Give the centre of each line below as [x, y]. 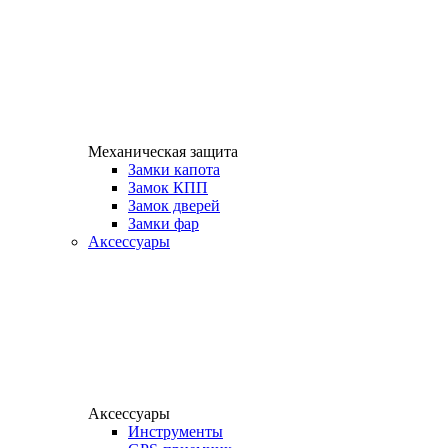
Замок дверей [174, 206]
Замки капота [174, 170]
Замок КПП [168, 188]
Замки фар [163, 224]
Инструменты [175, 432]
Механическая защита [163, 152]
